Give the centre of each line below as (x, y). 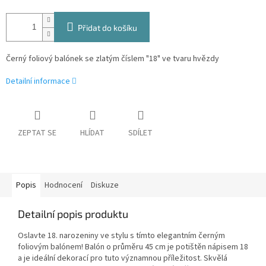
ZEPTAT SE (37, 133)
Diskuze (105, 186)
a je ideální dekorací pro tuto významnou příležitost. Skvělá (123, 259)
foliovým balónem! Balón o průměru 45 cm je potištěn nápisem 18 (133, 247)
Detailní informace (38, 82)
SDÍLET (140, 133)
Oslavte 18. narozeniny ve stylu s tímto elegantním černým (121, 236)
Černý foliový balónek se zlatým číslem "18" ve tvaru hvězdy (113, 59)
